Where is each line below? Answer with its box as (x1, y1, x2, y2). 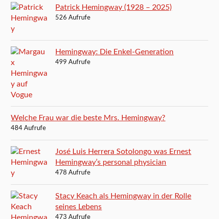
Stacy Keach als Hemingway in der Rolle (55, 192, 192, 200)
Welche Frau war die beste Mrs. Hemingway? (11, 113, 166, 122)
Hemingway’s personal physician (55, 158, 167, 166)
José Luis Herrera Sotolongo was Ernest (55, 147, 192, 155)
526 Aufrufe (55, 14, 91, 21)
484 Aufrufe (11, 125, 46, 131)
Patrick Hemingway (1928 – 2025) (55, 3, 172, 11)
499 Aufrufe (55, 59, 91, 66)
